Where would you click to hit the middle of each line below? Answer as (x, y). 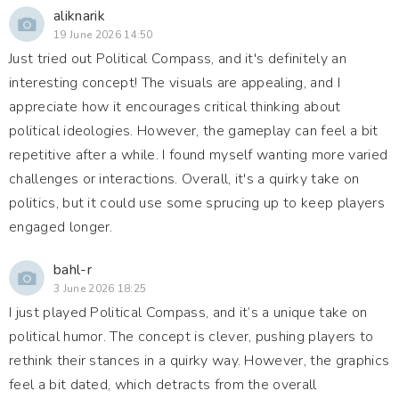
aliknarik (79, 16)
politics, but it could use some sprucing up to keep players (197, 203)
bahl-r (73, 270)
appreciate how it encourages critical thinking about (175, 107)
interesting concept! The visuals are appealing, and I (175, 83)
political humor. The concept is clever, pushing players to (191, 337)
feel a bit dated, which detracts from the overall (163, 385)
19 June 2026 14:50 (103, 35)
